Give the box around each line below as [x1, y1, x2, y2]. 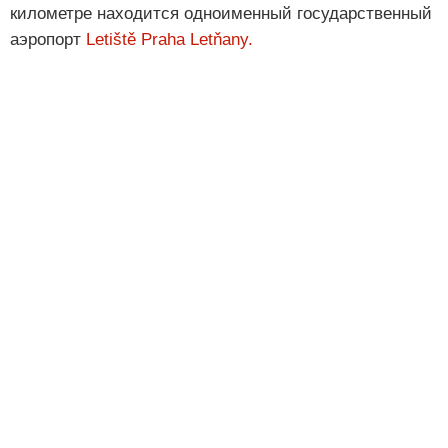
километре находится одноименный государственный [10, 4, 432, 24]
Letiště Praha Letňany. [86, 30, 253, 50]
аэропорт [10, 30, 86, 50]
